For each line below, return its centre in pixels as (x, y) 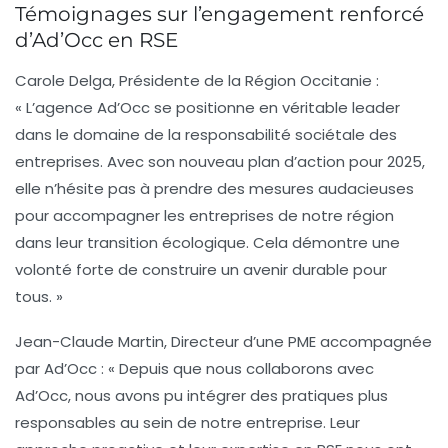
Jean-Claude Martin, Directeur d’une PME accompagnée (223, 342)
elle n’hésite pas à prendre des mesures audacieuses (214, 189)
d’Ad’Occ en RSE (96, 40)
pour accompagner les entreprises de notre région (204, 216)
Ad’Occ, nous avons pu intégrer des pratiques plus (201, 396)
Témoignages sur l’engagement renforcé (219, 14)
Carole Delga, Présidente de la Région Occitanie (193, 81)
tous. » (39, 297)
